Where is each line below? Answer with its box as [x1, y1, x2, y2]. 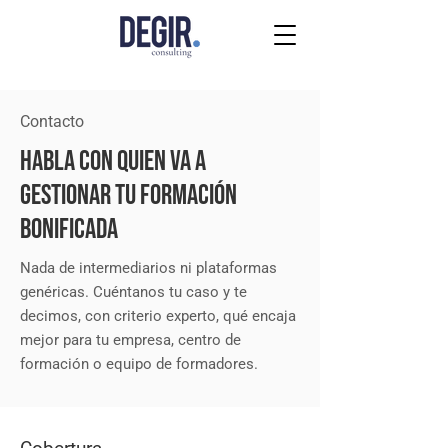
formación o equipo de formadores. [20, 355, 258, 373]
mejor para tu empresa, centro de [20, 331, 241, 349]
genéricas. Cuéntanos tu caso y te [20, 283, 247, 301]
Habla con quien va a [20, 145, 206, 178]
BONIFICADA [20, 213, 118, 246]
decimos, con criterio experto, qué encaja [20, 307, 296, 325]
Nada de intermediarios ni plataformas [20, 259, 277, 277]
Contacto [20, 112, 84, 131]
